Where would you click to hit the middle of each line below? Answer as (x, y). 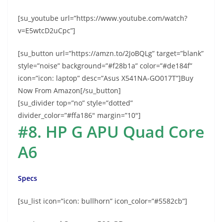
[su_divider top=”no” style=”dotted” (75, 103)
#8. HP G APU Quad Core (111, 131)
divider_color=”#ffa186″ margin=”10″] (79, 115)
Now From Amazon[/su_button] (69, 90)
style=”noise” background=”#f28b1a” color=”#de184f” (105, 65)
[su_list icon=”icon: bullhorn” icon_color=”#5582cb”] (103, 201)
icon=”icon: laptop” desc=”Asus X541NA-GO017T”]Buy (106, 78)
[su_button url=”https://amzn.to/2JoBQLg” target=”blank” (111, 53)
